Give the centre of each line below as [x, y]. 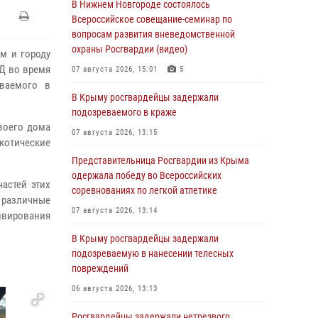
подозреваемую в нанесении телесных [153, 253]
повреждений [100, 268]
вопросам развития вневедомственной [153, 34]
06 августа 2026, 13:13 [115, 289]
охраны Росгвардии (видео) [130, 49]
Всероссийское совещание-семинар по [152, 19]
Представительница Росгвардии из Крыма [160, 160]
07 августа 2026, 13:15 [115, 132]
